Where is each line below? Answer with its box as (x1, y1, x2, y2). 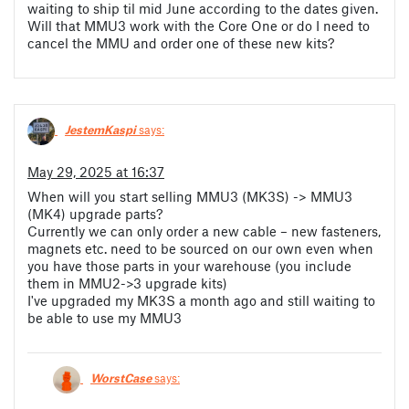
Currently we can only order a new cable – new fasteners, (27, 222, 381, 239)
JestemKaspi (65, 122, 136, 138)
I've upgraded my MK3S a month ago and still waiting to (27, 291, 375, 309)
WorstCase (90, 370, 152, 385)
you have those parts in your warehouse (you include (27, 257, 351, 274)
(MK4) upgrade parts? (27, 204, 163, 222)
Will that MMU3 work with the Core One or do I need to (27, 16, 370, 34)
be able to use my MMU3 (27, 309, 182, 326)
